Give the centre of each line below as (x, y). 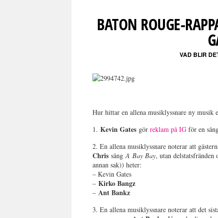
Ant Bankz (114, 193)
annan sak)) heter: (117, 165)
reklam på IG (168, 129)
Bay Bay (144, 156)
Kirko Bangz (117, 183)
